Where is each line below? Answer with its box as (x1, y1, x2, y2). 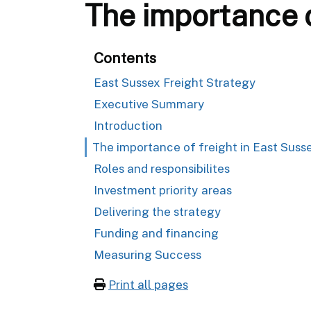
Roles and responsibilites (94, 161, 230, 176)
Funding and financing (94, 226, 219, 240)
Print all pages (108, 277, 188, 292)
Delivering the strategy (94, 204, 221, 219)
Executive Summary (94, 96, 205, 111)
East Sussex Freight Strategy (94, 75, 256, 90)
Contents (94, 49, 156, 67)
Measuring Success (94, 247, 201, 262)
